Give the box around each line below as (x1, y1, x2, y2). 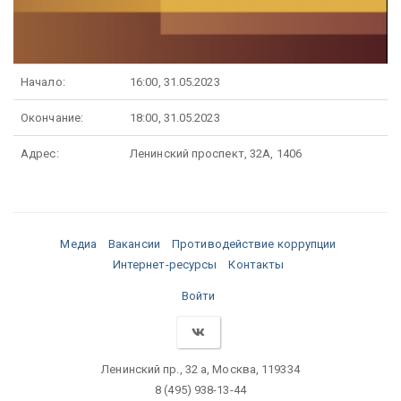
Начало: (21, 75, 65, 89)
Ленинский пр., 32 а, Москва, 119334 (101, 362, 300, 376)
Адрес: (21, 147, 59, 160)
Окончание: (21, 111, 83, 124)
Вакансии (108, 237, 160, 251)
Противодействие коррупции (172, 237, 337, 251)
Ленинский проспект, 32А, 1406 (130, 147, 302, 160)
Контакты (228, 258, 285, 271)
